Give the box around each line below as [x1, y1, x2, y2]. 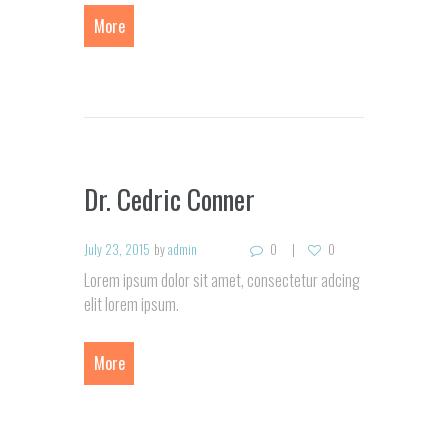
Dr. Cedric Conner [84, 178, 255, 219]
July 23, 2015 [84, 239, 150, 260]
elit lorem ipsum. [84, 291, 179, 316]
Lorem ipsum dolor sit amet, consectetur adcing [84, 267, 360, 292]
